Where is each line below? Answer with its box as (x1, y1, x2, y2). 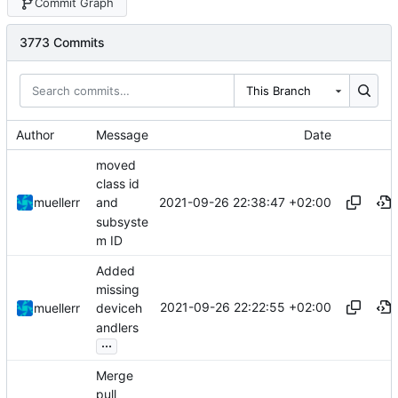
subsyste (96, 213, 148, 229)
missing (96, 282, 139, 298)
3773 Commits (20, 34, 105, 50)
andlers (96, 319, 139, 335)
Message (96, 127, 148, 142)
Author (16, 127, 54, 142)
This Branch (246, 83, 312, 98)
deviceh (96, 300, 142, 316)
